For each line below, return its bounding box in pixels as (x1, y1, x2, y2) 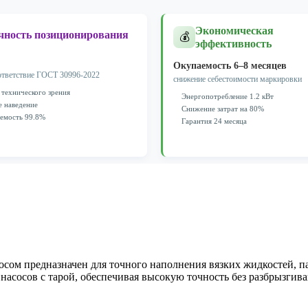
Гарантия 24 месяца (181, 116, 247, 125)
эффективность (195, 37, 272, 49)
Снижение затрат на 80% (181, 104, 264, 113)
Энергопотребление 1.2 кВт (181, 91, 274, 100)
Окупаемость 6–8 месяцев (173, 60, 287, 71)
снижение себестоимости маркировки (173, 74, 302, 84)
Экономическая (195, 24, 274, 36)
